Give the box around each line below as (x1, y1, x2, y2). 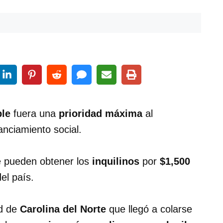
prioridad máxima (56, 108, 142, 119)
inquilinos (92, 156, 142, 167)
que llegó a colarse (106, 204, 192, 215)
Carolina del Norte (20, 204, 106, 215)
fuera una (10, 108, 56, 119)
